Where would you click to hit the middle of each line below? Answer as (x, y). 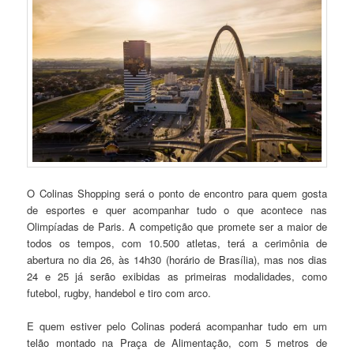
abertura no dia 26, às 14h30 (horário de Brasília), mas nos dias (177, 259)
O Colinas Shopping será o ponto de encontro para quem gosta (177, 193)
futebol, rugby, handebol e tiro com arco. (119, 292)
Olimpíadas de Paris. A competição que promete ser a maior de (177, 226)
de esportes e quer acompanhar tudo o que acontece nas (177, 209)
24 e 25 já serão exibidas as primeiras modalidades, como (177, 276)
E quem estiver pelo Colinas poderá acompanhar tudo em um (177, 326)
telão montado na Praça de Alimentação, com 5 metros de (177, 342)
